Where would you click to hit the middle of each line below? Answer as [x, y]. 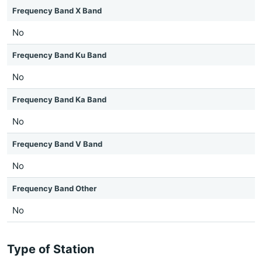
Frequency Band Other [54, 188]
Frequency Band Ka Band [59, 99]
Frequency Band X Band [57, 11]
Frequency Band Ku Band [59, 55]
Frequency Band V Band [57, 144]
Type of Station [51, 249]
